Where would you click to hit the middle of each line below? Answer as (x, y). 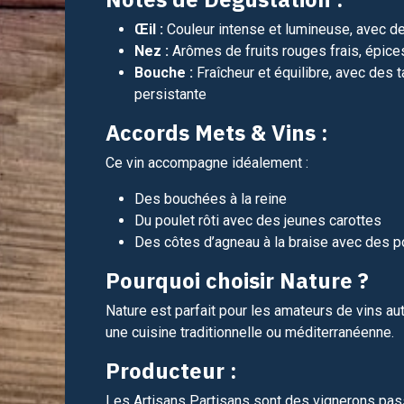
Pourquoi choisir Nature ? (237, 280)
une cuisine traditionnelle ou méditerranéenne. (250, 332)
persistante (170, 94)
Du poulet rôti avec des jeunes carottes (258, 220)
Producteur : (171, 370)
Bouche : (164, 72)
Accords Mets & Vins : (217, 132)
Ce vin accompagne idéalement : (207, 162)
